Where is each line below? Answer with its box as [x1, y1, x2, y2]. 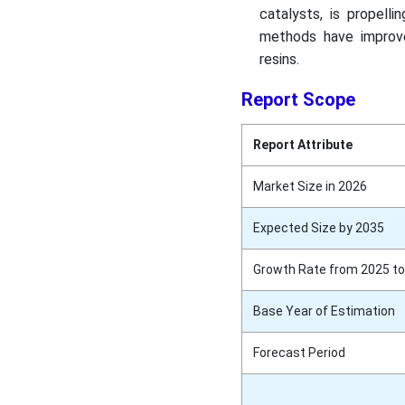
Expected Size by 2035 [252, 221, 384, 236]
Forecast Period [252, 345, 345, 361]
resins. [259, 51, 303, 69]
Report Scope [240, 89, 355, 111]
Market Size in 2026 [252, 179, 367, 194]
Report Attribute [252, 137, 353, 153]
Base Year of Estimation [252, 304, 395, 319]
